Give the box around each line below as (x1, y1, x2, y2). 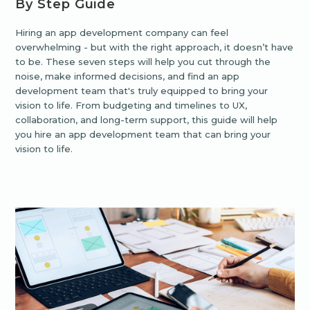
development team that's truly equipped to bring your (15, 85, 268, 97)
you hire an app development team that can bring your (15, 129, 271, 140)
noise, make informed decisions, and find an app (15, 71, 240, 82)
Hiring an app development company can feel (15, 27, 229, 39)
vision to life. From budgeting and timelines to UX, (15, 100, 248, 111)
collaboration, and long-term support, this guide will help (15, 114, 278, 126)
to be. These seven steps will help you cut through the (15, 56, 271, 68)
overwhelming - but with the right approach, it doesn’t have (15, 42, 294, 53)
